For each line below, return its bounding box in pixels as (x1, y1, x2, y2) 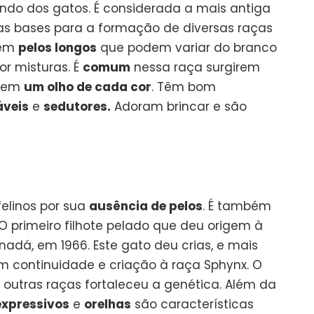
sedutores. (43, 97, 111, 115)
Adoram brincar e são (111, 97, 247, 115)
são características (131, 295, 254, 313)
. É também (203, 197, 271, 214)
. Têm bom (151, 78, 216, 95)
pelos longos (18, 39, 97, 56)
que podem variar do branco (97, 39, 277, 56)
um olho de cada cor (24, 78, 151, 95)
